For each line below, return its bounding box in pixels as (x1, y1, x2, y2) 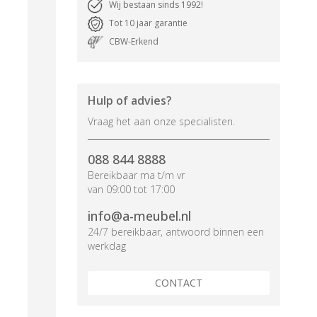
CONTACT (154, 276, 202, 289)
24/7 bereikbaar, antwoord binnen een (87, 225, 264, 238)
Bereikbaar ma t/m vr (87, 168, 185, 182)
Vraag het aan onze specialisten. (87, 115, 235, 128)
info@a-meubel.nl (87, 207, 191, 224)
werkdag (87, 239, 126, 253)
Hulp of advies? (87, 93, 172, 108)
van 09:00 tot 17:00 (87, 183, 175, 196)
